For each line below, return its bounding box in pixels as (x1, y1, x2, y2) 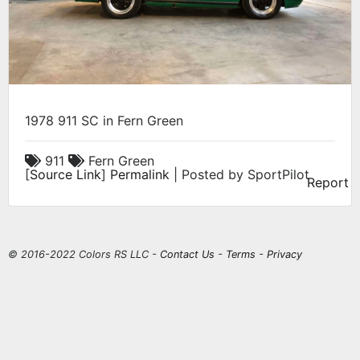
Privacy (267, 248, 302, 261)
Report (307, 174, 349, 191)
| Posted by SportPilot (170, 166, 309, 183)
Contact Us (160, 248, 215, 261)
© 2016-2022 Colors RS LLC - (8, 248, 160, 261)
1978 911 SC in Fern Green (25, 112, 183, 129)
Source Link (30, 166, 101, 183)
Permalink (110, 166, 170, 183)
